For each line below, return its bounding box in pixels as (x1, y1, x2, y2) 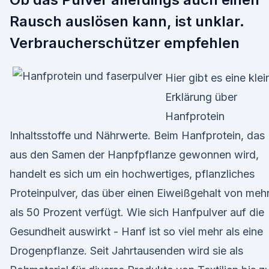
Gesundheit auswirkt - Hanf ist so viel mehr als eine (10, 225, 263, 238)
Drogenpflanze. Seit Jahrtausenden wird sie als (10, 244, 243, 257)
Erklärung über (165, 91, 237, 103)
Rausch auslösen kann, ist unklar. (10, 13, 244, 30)
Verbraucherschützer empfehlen (10, 34, 240, 52)
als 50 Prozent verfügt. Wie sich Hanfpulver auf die (10, 206, 264, 219)
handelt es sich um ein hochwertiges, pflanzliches (10, 168, 255, 180)
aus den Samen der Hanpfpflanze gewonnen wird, (10, 148, 259, 161)
